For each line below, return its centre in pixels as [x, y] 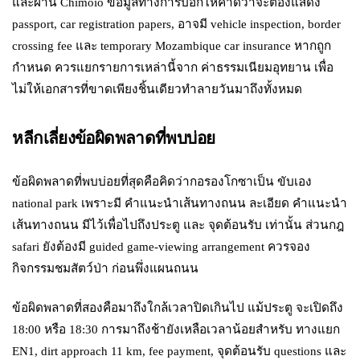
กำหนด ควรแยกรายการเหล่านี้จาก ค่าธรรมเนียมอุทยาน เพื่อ [173, 67]
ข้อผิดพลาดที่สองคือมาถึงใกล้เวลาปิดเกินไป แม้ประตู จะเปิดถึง [178, 308]
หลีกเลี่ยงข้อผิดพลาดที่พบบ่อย [114, 137]
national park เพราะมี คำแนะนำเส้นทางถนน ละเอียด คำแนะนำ [180, 203]
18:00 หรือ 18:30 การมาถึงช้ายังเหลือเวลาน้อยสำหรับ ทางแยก [176, 329]
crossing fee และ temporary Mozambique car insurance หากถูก [172, 46]
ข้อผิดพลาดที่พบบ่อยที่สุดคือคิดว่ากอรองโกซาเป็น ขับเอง [162, 182]
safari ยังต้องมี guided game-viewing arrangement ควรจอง [162, 247]
